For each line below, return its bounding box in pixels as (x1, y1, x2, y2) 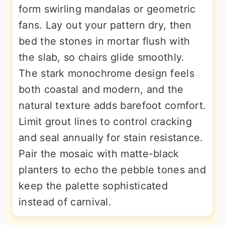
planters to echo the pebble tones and (19, 163, 206, 176)
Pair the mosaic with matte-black (19, 147, 179, 160)
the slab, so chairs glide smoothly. (19, 51, 185, 63)
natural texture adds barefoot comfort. (19, 99, 206, 111)
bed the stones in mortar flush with (19, 35, 190, 47)
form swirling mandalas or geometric (19, 3, 196, 15)
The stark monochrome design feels (19, 67, 194, 79)
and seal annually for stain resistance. (19, 131, 203, 144)
